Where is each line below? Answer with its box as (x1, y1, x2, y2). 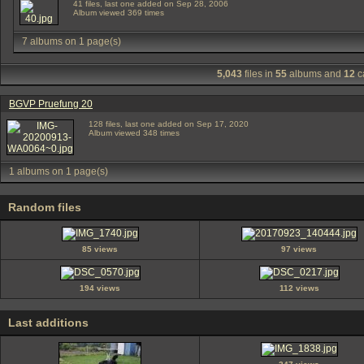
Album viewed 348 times (89, 128, 180, 137)
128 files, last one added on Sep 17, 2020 (89, 119, 249, 128)
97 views (281, 245, 317, 253)
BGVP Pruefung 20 (9, 98, 93, 110)
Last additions (8, 316, 89, 329)
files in (241, 68, 275, 80)
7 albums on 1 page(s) (22, 36, 121, 47)
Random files (8, 201, 81, 214)
